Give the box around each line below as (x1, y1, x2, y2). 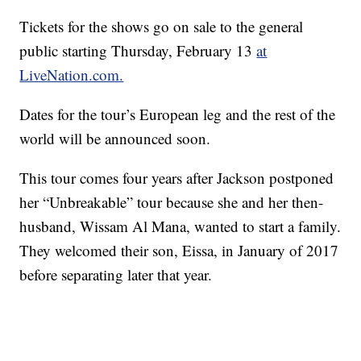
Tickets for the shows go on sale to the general (19, 16, 304, 37)
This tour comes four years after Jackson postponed (19, 168, 334, 189)
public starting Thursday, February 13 (19, 40, 257, 61)
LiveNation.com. (19, 64, 124, 85)
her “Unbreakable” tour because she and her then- (19, 192, 324, 213)
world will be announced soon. (19, 128, 211, 149)
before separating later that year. (19, 264, 213, 285)
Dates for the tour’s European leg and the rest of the (19, 104, 336, 125)
